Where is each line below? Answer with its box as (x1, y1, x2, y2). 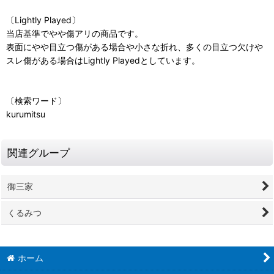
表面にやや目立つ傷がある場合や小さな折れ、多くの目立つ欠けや (6, 41, 263, 52)
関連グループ (7, 146, 70, 159)
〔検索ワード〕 (6, 95, 66, 106)
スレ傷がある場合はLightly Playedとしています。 (6, 54, 200, 65)
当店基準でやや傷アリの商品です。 (6, 28, 143, 39)
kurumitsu (6, 108, 45, 119)
